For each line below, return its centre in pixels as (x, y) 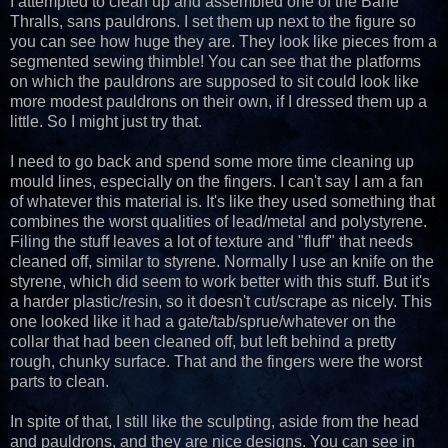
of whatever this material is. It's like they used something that (222, 201)
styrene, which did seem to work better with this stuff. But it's (220, 281)
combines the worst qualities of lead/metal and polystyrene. (218, 221)
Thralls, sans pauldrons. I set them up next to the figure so (213, 21)
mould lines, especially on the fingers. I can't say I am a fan (216, 181)
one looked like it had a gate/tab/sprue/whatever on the (203, 321)
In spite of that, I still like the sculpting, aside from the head (214, 421)
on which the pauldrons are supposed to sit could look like (214, 81)
